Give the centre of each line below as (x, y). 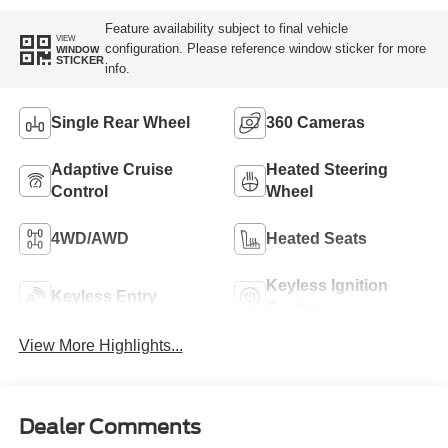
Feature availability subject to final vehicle (226, 29)
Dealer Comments (109, 427)
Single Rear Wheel (120, 122)
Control (79, 191)
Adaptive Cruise (111, 169)
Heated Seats (316, 238)
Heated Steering (327, 169)
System (294, 307)
